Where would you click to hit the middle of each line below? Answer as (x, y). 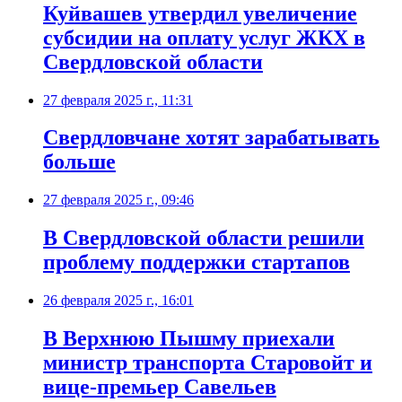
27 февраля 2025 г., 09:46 (118, 200)
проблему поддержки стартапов (197, 262)
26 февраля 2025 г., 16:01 (118, 301)
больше (79, 162)
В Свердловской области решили (204, 238)
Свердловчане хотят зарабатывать (211, 138)
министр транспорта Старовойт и (208, 363)
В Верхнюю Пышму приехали (189, 339)
